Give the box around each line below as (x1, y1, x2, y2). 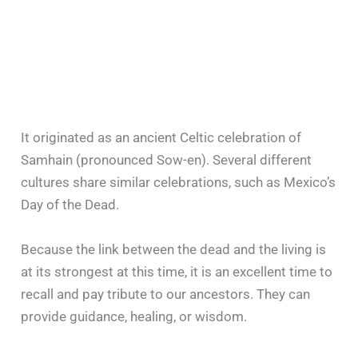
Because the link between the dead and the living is (21, 241, 327, 257)
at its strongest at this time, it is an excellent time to (21, 263, 333, 280)
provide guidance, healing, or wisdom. (21, 308, 248, 324)
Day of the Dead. (21, 197, 120, 213)
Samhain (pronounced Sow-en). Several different (21, 152, 312, 169)
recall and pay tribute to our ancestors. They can (21, 285, 311, 302)
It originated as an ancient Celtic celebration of (21, 129, 302, 146)
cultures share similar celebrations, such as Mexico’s (21, 174, 336, 191)
